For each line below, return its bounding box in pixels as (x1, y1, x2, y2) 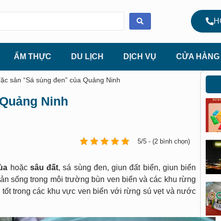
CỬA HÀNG (176, 52, 220, 61)
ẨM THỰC (14, 52, 51, 61)
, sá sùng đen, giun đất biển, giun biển (58, 163, 196, 172)
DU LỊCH (71, 52, 104, 61)
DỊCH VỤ (123, 52, 156, 61)
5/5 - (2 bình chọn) (138, 137, 190, 145)
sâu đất (30, 163, 58, 172)
